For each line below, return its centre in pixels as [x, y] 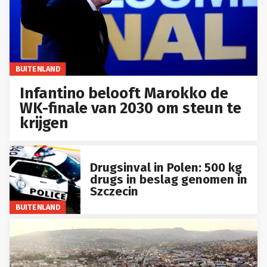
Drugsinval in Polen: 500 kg [166, 168]
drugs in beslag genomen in [168, 180]
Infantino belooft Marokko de [124, 93]
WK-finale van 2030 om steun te [131, 108]
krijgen [44, 123]
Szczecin [114, 192]
